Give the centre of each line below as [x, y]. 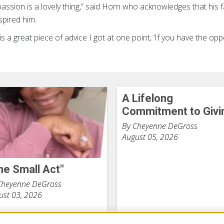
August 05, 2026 [150, 137]
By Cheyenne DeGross [159, 126]
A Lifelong [147, 98]
